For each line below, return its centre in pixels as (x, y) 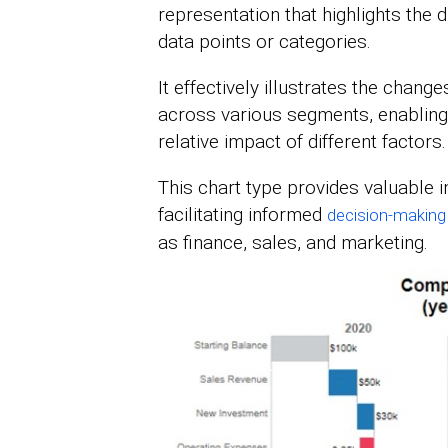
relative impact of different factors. (301, 142)
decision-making (386, 215)
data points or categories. (264, 42)
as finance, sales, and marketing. (292, 243)
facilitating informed (242, 215)
